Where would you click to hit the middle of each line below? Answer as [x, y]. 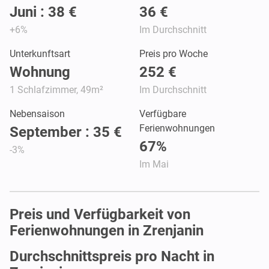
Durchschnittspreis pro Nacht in [112, 256]
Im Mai [154, 164]
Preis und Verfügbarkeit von [100, 214]
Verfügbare [163, 113]
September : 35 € [66, 132]
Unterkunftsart [40, 53]
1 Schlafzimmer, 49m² [56, 89]
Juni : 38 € [43, 12]
